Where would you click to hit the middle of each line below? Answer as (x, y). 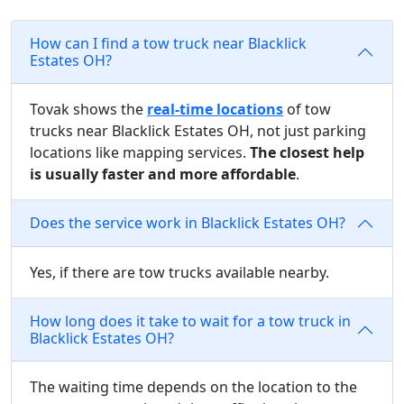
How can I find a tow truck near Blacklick (168, 43)
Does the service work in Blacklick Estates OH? (188, 223)
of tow (307, 109)
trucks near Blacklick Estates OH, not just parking (198, 130)
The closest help (307, 152)
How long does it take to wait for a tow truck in (190, 321)
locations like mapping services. (140, 152)
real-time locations (215, 109)
